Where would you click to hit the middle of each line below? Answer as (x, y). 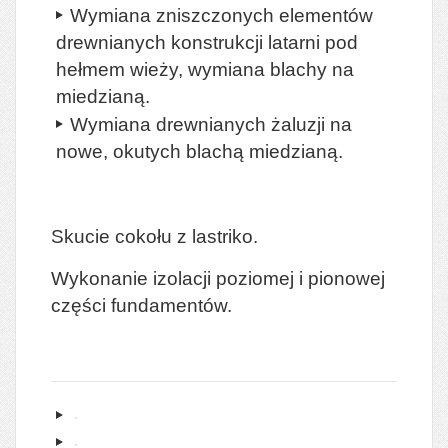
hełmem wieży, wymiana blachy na (205, 69)
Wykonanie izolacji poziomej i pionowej (218, 278)
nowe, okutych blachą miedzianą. (199, 151)
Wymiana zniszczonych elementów (221, 15)
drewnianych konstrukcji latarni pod (207, 42)
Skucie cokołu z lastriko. (154, 236)
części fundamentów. (141, 305)
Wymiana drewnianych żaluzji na (210, 124)
